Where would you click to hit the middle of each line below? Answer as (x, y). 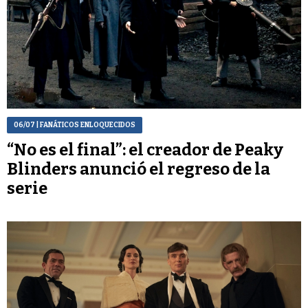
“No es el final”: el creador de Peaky (145, 150)
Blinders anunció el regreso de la (139, 169)
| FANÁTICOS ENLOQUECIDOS (85, 125)
